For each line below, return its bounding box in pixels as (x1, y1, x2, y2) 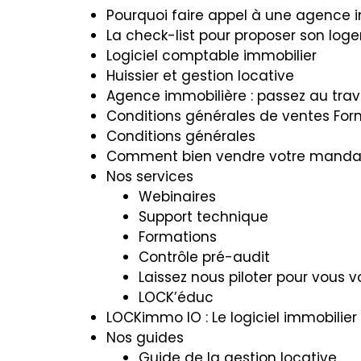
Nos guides (106, 328, 184, 347)
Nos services (106, 167, 193, 186)
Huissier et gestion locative (106, 66, 294, 85)
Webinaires (139, 187, 216, 206)
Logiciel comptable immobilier (106, 46, 317, 65)
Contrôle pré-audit (139, 247, 270, 267)
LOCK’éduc (139, 288, 214, 307)
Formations (139, 227, 217, 247)
